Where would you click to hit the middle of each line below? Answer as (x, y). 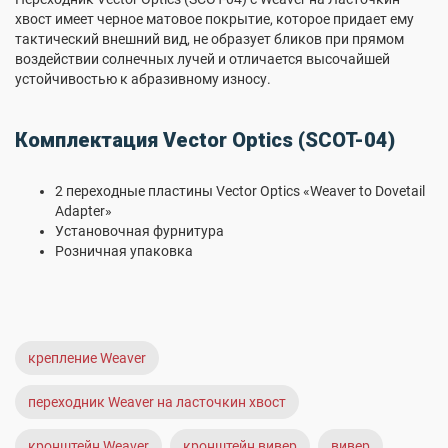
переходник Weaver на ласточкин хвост (157, 402)
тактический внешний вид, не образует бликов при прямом (209, 39)
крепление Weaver (87, 358)
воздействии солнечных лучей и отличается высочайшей (202, 59)
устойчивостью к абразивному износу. (143, 79)
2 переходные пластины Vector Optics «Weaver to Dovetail (240, 191)
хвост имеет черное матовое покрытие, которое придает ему (214, 19)
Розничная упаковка (124, 251)
